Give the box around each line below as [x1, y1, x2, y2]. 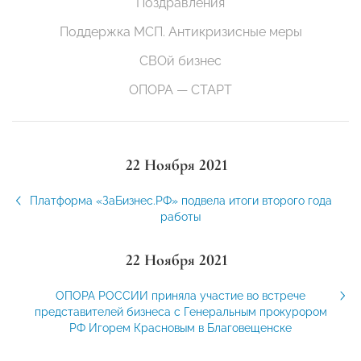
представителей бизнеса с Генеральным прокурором [34, 305, 327, 319]
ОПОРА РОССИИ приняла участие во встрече [56, 289, 305, 303]
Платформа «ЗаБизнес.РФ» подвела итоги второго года [29, 194, 332, 208]
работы [160, 210, 201, 224]
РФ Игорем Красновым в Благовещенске [69, 322, 292, 335]
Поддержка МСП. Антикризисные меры [59, 24, 302, 40]
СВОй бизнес [139, 53, 222, 69]
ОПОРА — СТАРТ [129, 82, 232, 98]
